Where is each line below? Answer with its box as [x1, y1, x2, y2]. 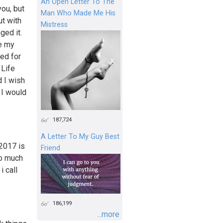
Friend [41, 143, 60, 152]
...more [97, 209, 119, 219]
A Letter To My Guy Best [41, 132, 119, 141]
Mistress [41, 20, 68, 29]
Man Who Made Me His [41, 8, 115, 17]
